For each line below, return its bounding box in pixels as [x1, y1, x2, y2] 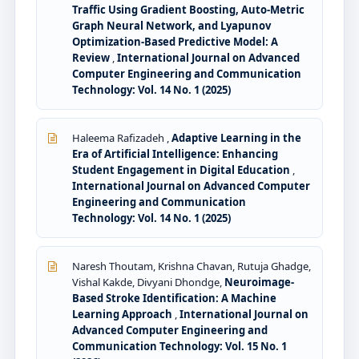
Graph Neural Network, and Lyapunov [72, 18, 271, 33]
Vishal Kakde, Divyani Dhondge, [72, 274, 224, 289]
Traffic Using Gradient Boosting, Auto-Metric [72, 2, 305, 17]
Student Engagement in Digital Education [72, 162, 292, 177]
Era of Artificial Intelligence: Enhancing [72, 146, 278, 161]
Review [72, 50, 112, 65]
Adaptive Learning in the [171, 130, 301, 145]
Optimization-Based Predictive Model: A [72, 34, 278, 49]
